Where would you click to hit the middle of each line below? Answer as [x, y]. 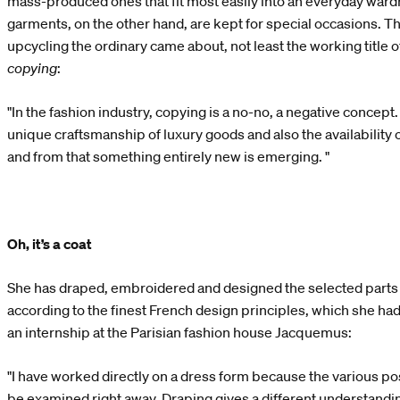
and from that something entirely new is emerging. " [168, 156]
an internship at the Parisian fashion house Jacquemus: [179, 332]
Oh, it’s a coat [50, 243]
